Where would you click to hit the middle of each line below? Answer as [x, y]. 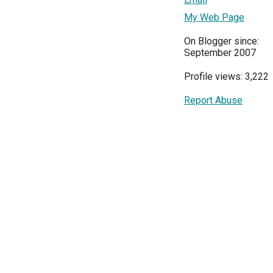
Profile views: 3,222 [226, 77]
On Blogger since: [222, 41]
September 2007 [220, 53]
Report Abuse [213, 101]
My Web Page [214, 18]
